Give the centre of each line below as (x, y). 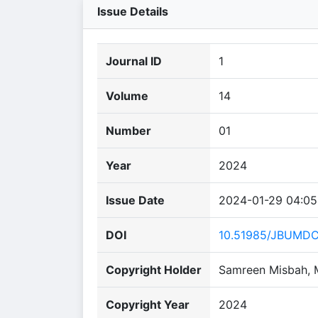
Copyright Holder (154, 270)
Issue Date (135, 200)
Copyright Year (148, 305)
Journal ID (134, 61)
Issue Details (133, 11)
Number (128, 131)
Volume (127, 96)
